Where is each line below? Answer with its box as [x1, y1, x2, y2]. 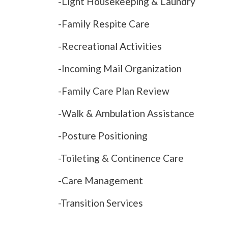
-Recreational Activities [58, 40, 162, 52]
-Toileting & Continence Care [58, 152, 184, 164]
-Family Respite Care [58, 18, 150, 30]
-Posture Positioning [58, 130, 148, 142]
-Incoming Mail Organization [58, 63, 182, 75]
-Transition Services [58, 197, 143, 209]
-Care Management [58, 175, 143, 187]
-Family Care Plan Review [58, 85, 169, 97]
